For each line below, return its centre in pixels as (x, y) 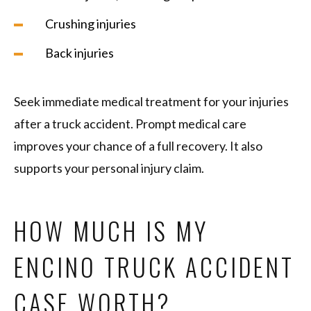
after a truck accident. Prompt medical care (130, 124)
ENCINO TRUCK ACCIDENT (154, 267)
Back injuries (79, 53)
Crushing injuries (91, 24)
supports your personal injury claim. (110, 168)
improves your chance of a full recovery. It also (138, 146)
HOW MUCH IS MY (111, 231)
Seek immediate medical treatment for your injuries (151, 102)
